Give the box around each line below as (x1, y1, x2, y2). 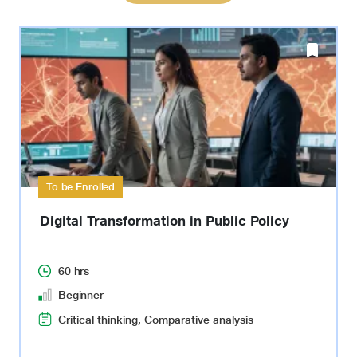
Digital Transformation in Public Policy (40, 213, 289, 229)
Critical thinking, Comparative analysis (58, 312, 253, 326)
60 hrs (58, 265, 90, 277)
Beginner (58, 288, 104, 301)
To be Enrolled (46, 181, 116, 193)
